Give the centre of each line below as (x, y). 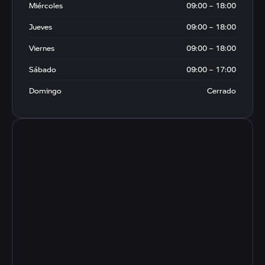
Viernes (42, 48)
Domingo (45, 90)
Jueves (41, 26)
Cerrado (222, 90)
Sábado (43, 69)
